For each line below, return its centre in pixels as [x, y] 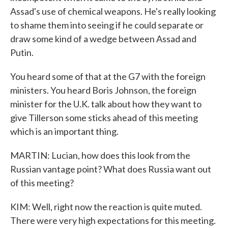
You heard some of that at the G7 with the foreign [108, 76]
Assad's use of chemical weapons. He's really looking [113, 11]
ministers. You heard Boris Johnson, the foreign [103, 90]
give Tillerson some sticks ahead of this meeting [104, 118]
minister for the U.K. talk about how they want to [106, 104]
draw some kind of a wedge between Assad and [103, 39]
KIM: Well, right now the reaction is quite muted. [106, 207]
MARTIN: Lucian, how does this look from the [100, 155]
